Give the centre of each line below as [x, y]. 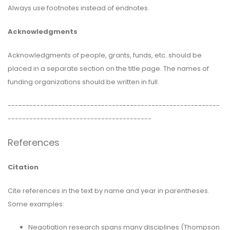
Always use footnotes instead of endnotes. [79, 8]
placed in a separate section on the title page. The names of [108, 68]
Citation [23, 167]
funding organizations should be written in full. [83, 82]
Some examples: [36, 204]
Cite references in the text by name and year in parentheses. [109, 190]
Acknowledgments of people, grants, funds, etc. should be [105, 55]
